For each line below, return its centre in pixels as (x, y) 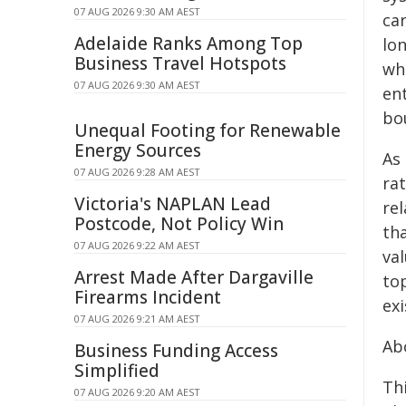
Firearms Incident (148, 297)
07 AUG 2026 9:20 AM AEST (137, 392)
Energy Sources (138, 150)
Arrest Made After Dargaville (194, 277)
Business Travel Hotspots (180, 63)
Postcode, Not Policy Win (179, 224)
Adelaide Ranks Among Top (188, 43)
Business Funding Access (176, 351)
